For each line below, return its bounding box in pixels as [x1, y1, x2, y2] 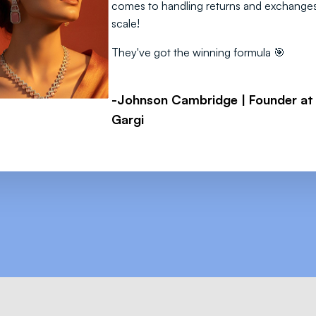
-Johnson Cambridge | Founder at [111, 92, 313, 108]
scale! [111, 16, 140, 31]
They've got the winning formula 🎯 [111, 45, 285, 60]
